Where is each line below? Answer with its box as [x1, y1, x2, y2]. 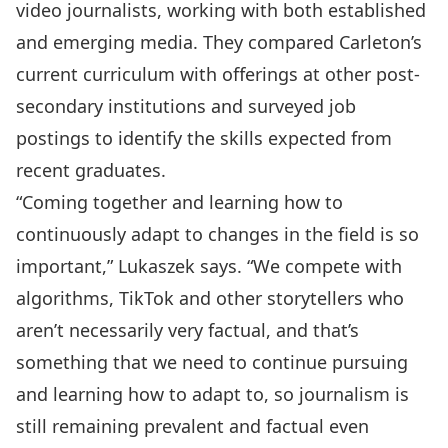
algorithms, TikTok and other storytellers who [16, 286, 404, 310]
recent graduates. [16, 158, 166, 182]
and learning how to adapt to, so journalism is [16, 382, 409, 406]
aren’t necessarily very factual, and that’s [16, 318, 359, 342]
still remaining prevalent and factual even [16, 414, 369, 438]
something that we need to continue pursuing [16, 350, 408, 374]
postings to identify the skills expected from [16, 126, 392, 150]
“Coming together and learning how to [16, 190, 343, 214]
